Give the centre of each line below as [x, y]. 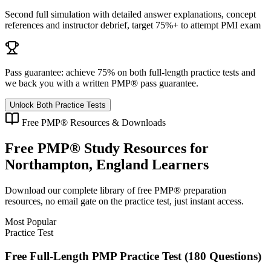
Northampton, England [77, 164]
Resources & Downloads [117, 122]
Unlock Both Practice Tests [58, 105]
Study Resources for [145, 148]
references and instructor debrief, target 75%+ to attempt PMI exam [133, 25]
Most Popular [31, 221]
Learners [178, 164]
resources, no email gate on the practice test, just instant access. [124, 201]
